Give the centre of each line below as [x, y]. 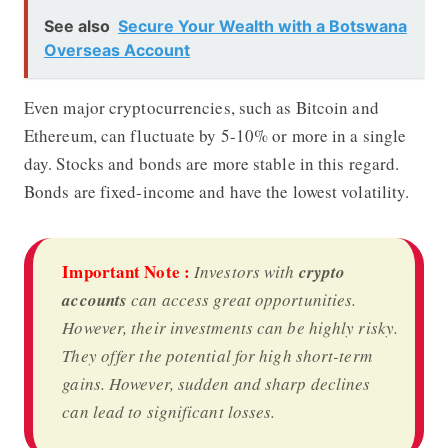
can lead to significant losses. [169, 411]
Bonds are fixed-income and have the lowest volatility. [216, 191]
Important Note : [126, 271]
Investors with [246, 271]
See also [76, 25]
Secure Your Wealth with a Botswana [262, 25]
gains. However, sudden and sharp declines [216, 383]
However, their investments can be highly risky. [230, 327]
